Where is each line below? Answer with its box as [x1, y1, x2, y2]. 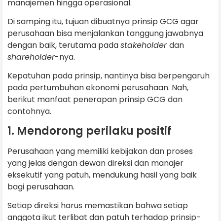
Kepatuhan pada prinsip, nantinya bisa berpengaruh [7, 70, 210, 82]
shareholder [7, 51, 55, 63]
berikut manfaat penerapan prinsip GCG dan [7, 94, 183, 106]
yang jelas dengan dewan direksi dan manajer [7, 157, 184, 169]
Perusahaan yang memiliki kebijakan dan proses [7, 145, 193, 157]
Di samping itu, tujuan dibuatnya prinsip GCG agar [7, 16, 199, 27]
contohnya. [7, 106, 53, 117]
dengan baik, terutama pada [7, 39, 120, 51]
